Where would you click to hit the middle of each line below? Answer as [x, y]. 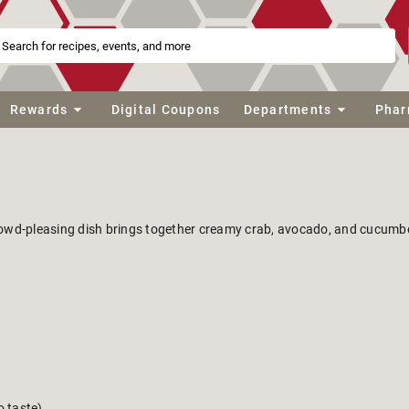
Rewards [39, 110]
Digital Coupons [166, 110]
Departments [288, 110]
